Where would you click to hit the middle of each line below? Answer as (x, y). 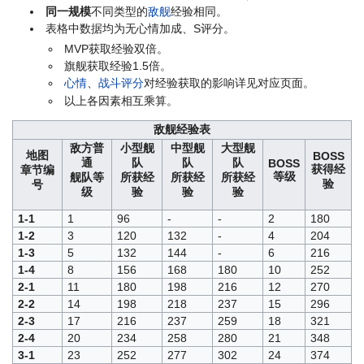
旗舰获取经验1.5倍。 (117, 65)
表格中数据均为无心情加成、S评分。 (141, 29)
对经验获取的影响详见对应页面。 (229, 83)
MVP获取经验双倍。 (116, 48)
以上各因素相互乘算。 (121, 100)
